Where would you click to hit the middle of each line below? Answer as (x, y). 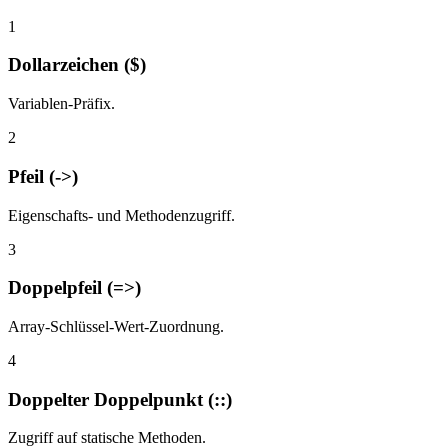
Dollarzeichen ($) (77, 65)
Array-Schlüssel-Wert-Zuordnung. (116, 326)
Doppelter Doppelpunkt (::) (120, 399)
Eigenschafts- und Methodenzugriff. (121, 215)
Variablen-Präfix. (61, 104)
